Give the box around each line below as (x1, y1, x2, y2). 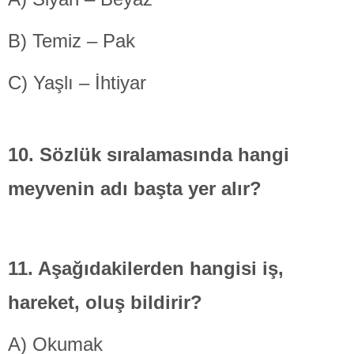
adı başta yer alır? (100, 178, 262, 200)
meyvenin (8, 178, 100, 200)
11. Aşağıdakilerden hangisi (8, 258, 262, 280)
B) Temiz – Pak (8, 30, 135, 52)
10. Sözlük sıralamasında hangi (8, 144, 289, 166)
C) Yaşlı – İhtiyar (8, 72, 146, 94)
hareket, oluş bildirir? (8, 292, 202, 314)
